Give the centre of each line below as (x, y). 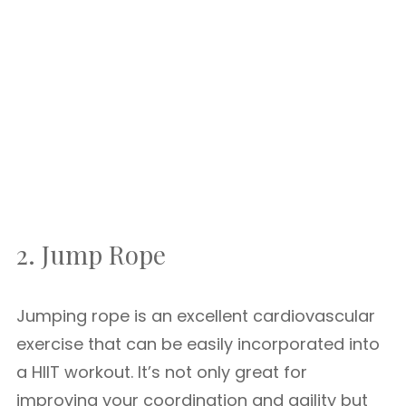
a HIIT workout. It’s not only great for (162, 372)
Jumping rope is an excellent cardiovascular (196, 316)
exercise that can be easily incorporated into (198, 344)
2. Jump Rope (91, 254)
